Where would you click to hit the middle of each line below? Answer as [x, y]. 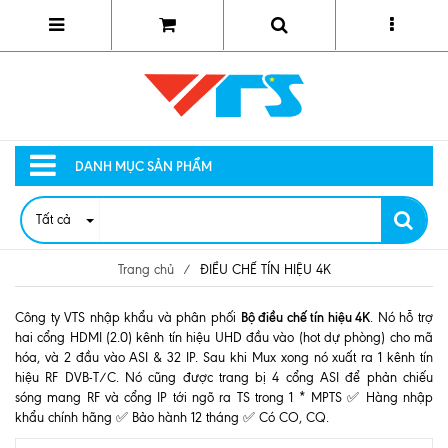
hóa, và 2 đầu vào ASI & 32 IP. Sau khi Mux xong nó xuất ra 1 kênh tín [224, 357]
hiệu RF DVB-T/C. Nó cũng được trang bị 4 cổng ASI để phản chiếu [224, 377]
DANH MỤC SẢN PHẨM [143, 166]
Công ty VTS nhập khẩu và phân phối [128, 317]
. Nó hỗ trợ [401, 317]
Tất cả [53, 219]
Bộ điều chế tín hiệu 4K [305, 317]
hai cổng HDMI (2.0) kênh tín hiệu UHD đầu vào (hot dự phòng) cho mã [224, 337]
